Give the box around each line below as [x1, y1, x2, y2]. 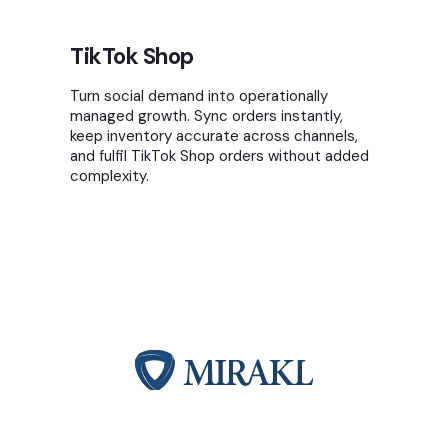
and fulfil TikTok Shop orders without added [70, 146, 369, 167]
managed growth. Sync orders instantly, [70, 106, 343, 127]
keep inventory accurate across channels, [70, 126, 358, 147]
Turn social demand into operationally [70, 86, 328, 107]
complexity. [70, 166, 149, 187]
